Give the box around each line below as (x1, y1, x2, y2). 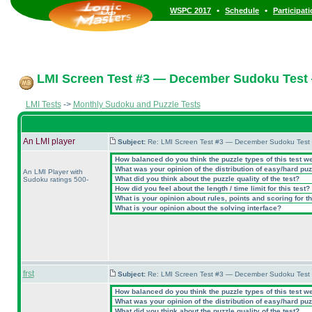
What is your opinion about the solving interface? (112, 204, 281, 212)
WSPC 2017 (170, 6, 211, 15)
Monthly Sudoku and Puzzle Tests (72, 100, 201, 109)
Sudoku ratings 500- (22, 175, 88, 183)
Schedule (225, 6, 259, 15)
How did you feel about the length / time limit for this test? (112, 185, 310, 192)
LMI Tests (25, 100, 61, 109)
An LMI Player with (22, 168, 83, 175)
